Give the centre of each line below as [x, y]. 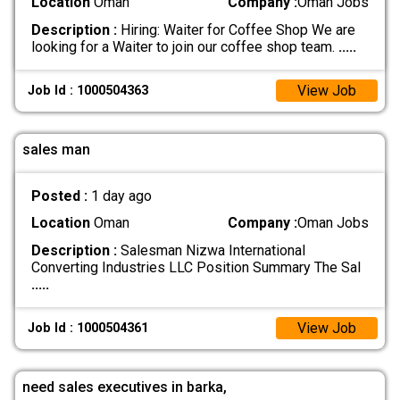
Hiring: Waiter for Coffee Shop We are [236, 29]
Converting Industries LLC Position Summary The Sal [196, 267]
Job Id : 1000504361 [88, 328]
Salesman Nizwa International [211, 250]
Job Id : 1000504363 [88, 90]
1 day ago [121, 196]
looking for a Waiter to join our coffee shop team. [184, 46]
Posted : [61, 196]
